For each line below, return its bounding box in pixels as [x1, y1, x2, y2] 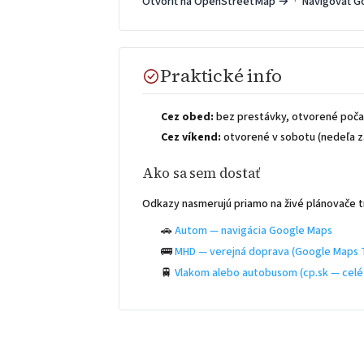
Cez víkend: [160, 129, 221, 146]
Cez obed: [160, 109, 214, 126]
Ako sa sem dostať [142, 164, 260, 184]
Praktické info [160, 63, 283, 89]
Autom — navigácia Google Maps [174, 223, 332, 240]
